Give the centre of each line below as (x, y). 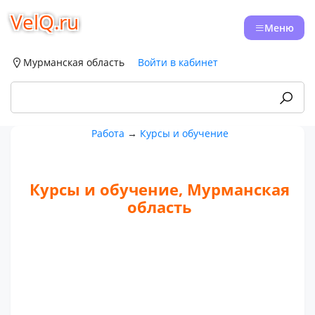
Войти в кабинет (178, 62)
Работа (108, 133)
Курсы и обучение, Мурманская (160, 189)
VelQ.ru (45, 22)
